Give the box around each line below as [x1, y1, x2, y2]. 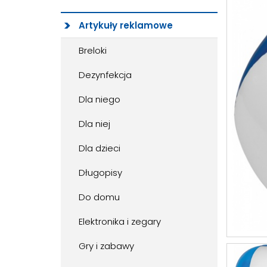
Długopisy [79, 166, 122, 179]
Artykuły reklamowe [79, 19, 173, 32]
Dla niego [79, 93, 120, 106]
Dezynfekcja [79, 69, 132, 82]
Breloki [79, 44, 107, 57]
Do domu [79, 191, 120, 204]
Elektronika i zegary [79, 215, 161, 228]
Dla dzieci [79, 142, 120, 155]
